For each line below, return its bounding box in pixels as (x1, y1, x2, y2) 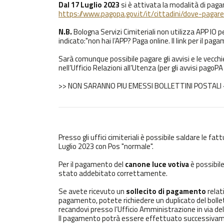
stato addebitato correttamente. (58, 167, 167, 179)
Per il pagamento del (58, 158, 125, 170)
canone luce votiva (125, 158, 190, 170)
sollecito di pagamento (126, 185, 206, 197)
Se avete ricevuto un (58, 185, 126, 197)
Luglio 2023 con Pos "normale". (58, 140, 153, 152)
